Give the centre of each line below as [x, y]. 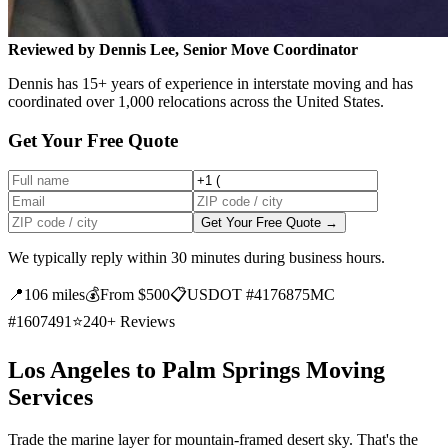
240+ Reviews [129, 322]
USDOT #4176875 [248, 295]
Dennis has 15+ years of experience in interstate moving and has [210, 83]
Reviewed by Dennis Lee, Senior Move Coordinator [183, 49]
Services [50, 397]
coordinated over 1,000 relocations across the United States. [196, 101]
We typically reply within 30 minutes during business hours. [196, 258]
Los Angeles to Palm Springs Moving [196, 370]
